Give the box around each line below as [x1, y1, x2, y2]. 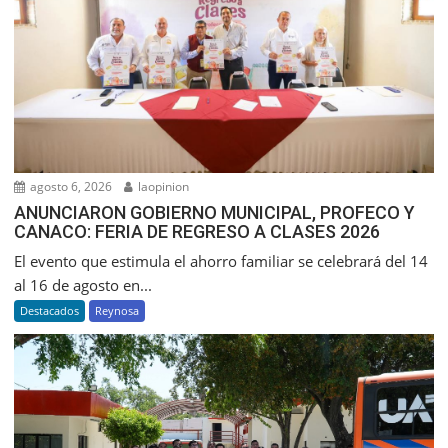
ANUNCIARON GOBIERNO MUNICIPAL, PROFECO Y [14, 201, 416, 223]
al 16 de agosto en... [14, 274, 153, 295]
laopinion [135, 177, 190, 195]
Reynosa [95, 302, 140, 318]
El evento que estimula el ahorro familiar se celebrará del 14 [14, 250, 429, 271]
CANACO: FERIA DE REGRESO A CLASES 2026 [14, 220, 381, 242]
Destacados [20, 302, 80, 318]
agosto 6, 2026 [27, 177, 113, 195]
